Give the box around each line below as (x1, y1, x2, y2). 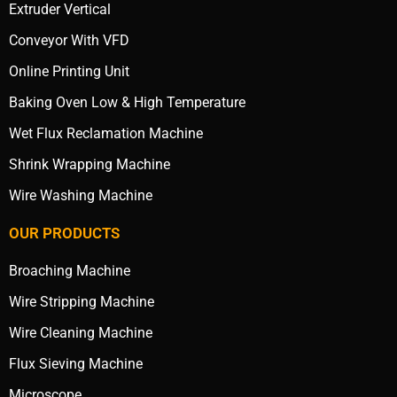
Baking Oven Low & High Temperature (9, 94, 245, 112)
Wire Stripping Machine (9, 293, 154, 311)
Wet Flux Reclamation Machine (9, 125, 203, 143)
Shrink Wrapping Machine (9, 156, 170, 174)
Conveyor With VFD (9, 32, 129, 50)
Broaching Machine (9, 262, 130, 280)
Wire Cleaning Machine (9, 324, 152, 342)
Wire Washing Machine (9, 187, 152, 205)
